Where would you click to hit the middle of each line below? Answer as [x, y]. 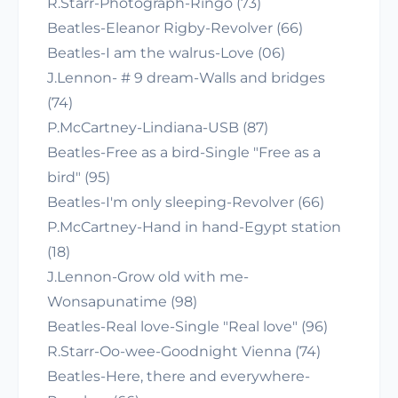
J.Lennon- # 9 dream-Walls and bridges [186, 78]
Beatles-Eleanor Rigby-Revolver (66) [175, 28]
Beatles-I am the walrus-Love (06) [166, 53]
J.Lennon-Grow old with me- [148, 277]
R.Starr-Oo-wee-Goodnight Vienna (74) [184, 351]
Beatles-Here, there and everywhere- [179, 376]
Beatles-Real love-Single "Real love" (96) [187, 326]
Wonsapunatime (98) [122, 302]
